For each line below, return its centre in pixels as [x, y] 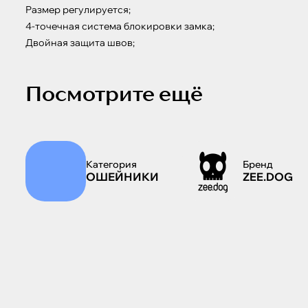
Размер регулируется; [78, 10]
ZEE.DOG [268, 177]
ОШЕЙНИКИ [122, 177]
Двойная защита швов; [80, 43]
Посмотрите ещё [114, 94]
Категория [111, 164]
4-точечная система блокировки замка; [120, 26]
